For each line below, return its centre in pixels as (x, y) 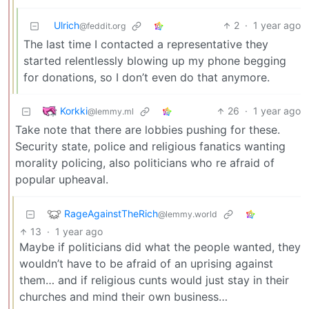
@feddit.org (102, 26)
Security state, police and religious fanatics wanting (150, 147)
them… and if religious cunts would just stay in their (154, 280)
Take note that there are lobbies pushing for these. (148, 130)
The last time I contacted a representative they (146, 44)
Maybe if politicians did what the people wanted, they (160, 247)
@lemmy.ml (111, 111)
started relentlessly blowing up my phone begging (155, 61)
